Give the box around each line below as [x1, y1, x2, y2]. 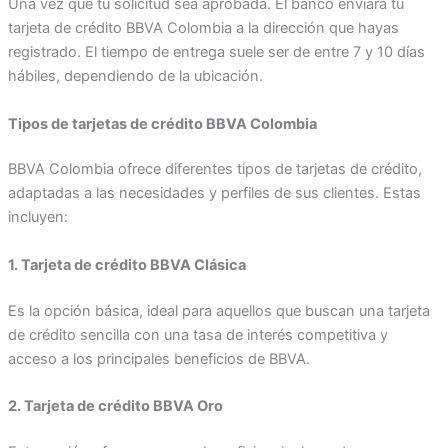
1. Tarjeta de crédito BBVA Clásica [7, 255, 246, 274]
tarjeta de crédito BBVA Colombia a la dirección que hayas [7, 19, 399, 38]
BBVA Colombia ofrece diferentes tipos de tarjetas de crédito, [7, 160, 422, 179]
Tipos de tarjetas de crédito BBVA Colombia [7, 114, 317, 133]
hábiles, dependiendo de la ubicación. [7, 67, 263, 86]
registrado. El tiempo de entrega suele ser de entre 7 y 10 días [7, 43, 425, 62]
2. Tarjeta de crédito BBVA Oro [7, 396, 223, 415]
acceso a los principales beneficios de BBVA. [7, 349, 310, 368]
